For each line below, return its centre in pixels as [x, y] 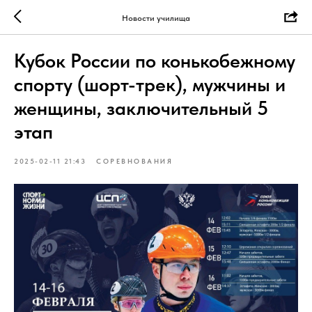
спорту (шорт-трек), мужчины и [150, 84]
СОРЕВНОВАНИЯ [134, 161]
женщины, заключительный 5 [141, 108]
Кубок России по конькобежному [155, 61]
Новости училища [156, 18]
